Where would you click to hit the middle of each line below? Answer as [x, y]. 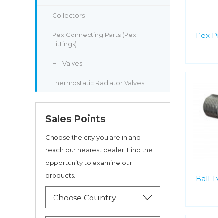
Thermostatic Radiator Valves [98, 83]
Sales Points [75, 119]
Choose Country [85, 198]
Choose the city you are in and [93, 137]
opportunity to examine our [89, 163]
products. [60, 175]
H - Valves [67, 63]
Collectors [68, 15]
